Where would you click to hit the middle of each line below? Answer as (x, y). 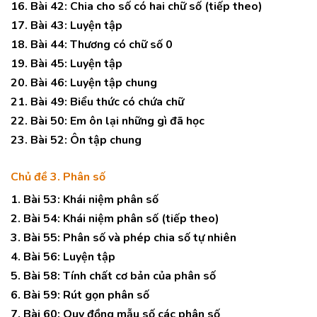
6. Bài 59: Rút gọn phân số (80, 295)
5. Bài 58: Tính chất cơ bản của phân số (113, 276)
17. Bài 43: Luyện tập (67, 25)
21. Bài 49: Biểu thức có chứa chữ (97, 102)
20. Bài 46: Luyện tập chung (84, 83)
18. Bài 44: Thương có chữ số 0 (92, 45)
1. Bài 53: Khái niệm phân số (85, 200)
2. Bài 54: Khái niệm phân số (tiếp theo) (115, 219)
